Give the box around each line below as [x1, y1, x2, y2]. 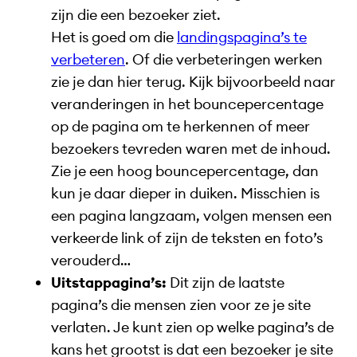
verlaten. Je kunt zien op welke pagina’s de [51, 317, 334, 336]
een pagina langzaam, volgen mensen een [51, 206, 332, 225]
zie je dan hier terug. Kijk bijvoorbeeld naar [51, 72, 335, 91]
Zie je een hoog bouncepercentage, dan [51, 161, 319, 180]
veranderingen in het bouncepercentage [51, 94, 324, 113]
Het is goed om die [51, 27, 177, 46]
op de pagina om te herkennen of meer [51, 116, 310, 135]
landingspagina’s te [177, 27, 307, 46]
